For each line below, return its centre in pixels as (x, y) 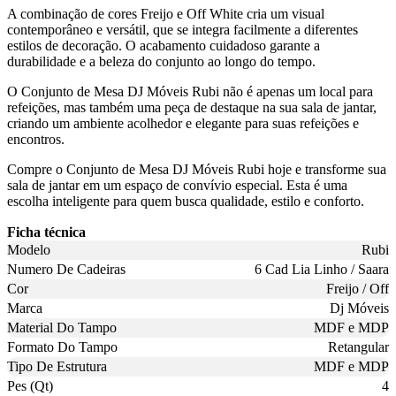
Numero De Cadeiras (66, 270)
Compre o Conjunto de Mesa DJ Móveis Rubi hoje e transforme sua (197, 170)
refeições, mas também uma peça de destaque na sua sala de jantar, (192, 108)
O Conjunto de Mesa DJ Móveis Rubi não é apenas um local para (190, 92)
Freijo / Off (358, 289)
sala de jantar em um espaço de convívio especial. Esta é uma (177, 186)
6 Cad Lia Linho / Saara (322, 270)
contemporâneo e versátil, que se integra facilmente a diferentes (183, 30)
